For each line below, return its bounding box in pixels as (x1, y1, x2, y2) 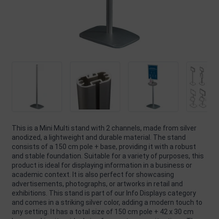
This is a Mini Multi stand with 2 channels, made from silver (12, 124, 197, 132)
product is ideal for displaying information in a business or (12, 161, 192, 169)
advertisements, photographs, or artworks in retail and (12, 179, 183, 188)
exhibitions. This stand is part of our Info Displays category (12, 189, 196, 197)
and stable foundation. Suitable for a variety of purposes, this (12, 152, 204, 160)
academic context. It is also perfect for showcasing (12, 170, 174, 178)
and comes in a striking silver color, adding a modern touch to (12, 198, 202, 206)
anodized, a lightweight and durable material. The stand (12, 133, 186, 141)
